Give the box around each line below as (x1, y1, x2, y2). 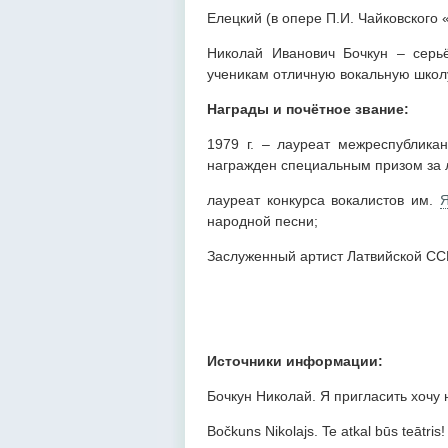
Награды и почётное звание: (207, 100, 409, 117)
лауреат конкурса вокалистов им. (207, 191, 440, 208)
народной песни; (207, 212, 318, 229)
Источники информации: (207, 352, 383, 369)
